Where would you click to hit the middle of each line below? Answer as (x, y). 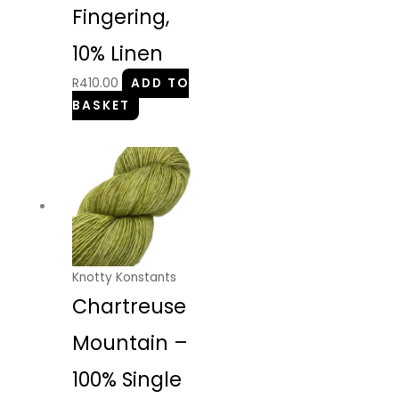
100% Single (127, 379)
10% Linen (118, 54)
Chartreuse (130, 306)
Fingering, (121, 17)
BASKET (102, 106)
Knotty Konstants (125, 277)
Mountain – (130, 343)
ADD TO (160, 83)
